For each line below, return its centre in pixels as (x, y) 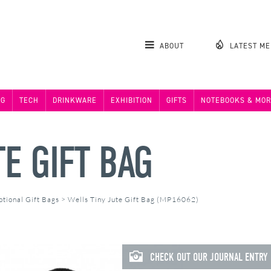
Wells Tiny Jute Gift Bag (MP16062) (133, 199)
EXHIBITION (131, 100)
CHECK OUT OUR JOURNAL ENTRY (207, 257)
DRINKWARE (74, 100)
